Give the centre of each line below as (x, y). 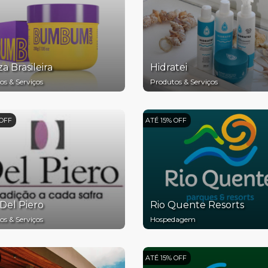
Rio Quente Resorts (197, 205)
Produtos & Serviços (184, 82)
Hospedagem (173, 219)
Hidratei (169, 67)
